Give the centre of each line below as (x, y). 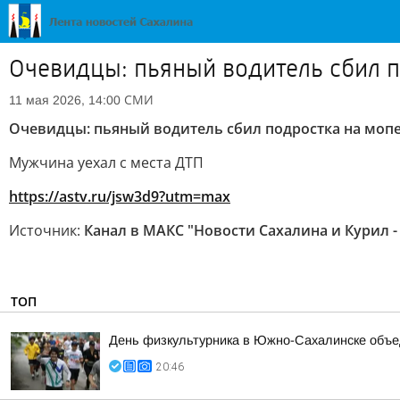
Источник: (46, 230)
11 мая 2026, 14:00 (65, 100)
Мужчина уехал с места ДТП (106, 162)
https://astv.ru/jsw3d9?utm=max (120, 196)
